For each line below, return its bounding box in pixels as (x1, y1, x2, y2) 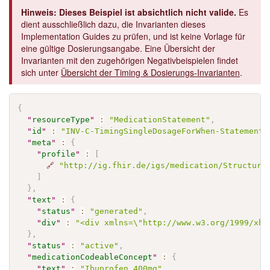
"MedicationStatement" (109, 115, 211, 124)
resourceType (32, 115, 90, 124)
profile (42, 149, 76, 159)
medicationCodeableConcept (32, 252, 153, 262)
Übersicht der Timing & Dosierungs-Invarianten (61, 66, 240, 79)
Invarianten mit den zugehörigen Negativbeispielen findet (21, 54, 238, 67)
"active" (80, 240, 119, 250)
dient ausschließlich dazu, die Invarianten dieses (21, 18, 206, 31)
